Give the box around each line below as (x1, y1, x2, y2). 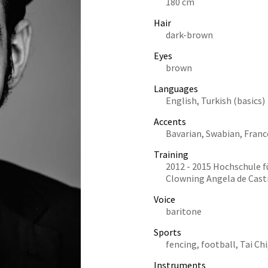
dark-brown (166, 29, 213, 41)
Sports (154, 226, 181, 238)
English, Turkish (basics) (166, 95, 265, 106)
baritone (166, 205, 202, 217)
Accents (154, 115, 186, 127)
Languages (154, 83, 198, 95)
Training (154, 148, 188, 160)
